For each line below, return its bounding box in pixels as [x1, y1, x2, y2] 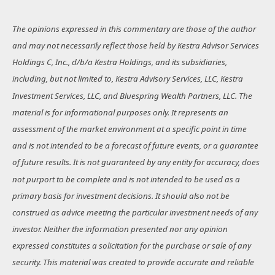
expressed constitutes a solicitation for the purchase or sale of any [12, 240, 251, 252]
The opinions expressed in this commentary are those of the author [12, 23, 256, 34]
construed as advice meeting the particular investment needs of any [12, 207, 258, 219]
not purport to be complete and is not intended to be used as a [12, 173, 240, 185]
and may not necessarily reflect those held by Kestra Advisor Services [12, 40, 259, 52]
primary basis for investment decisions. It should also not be [12, 190, 230, 201]
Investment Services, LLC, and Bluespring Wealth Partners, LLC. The [12, 90, 252, 101]
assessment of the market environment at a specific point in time [12, 123, 247, 135]
